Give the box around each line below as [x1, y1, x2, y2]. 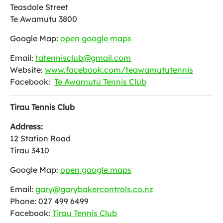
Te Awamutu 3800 [10, 14, 77, 24]
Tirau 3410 [10, 145, 49, 155]
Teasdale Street [10, 2, 68, 12]
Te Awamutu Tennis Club [54, 77, 146, 87]
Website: [10, 65, 45, 75]
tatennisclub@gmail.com [35, 53, 131, 63]
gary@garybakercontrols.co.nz [35, 184, 153, 194]
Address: [10, 121, 43, 131]
